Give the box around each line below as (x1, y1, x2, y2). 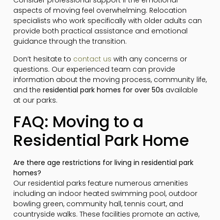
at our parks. (13, 95, 57, 105)
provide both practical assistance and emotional (13, 26, 188, 36)
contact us (73, 54, 111, 64)
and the (13, 84, 43, 95)
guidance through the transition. (13, 36, 127, 47)
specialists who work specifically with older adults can (13, 16, 202, 26)
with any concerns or (111, 54, 187, 64)
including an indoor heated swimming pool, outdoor (13, 188, 197, 198)
